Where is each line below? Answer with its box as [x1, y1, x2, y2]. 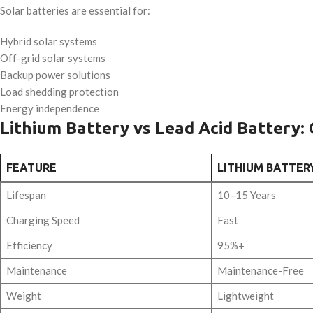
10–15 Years [217, 188, 276, 201]
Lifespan [6, 188, 46, 201]
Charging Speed [6, 213, 80, 226]
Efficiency [6, 238, 52, 252]
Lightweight [217, 289, 274, 302]
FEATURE [6, 161, 57, 174]
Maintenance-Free [217, 263, 304, 277]
